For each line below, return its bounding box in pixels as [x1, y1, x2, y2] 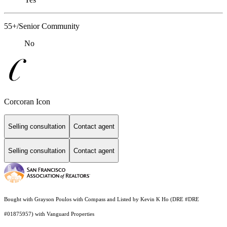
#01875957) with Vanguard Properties [4, 211, 96, 217]
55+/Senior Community [4, 22, 80, 31]
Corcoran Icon [4, 97, 50, 106]
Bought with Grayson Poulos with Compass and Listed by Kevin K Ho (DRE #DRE [4, 196, 199, 202]
